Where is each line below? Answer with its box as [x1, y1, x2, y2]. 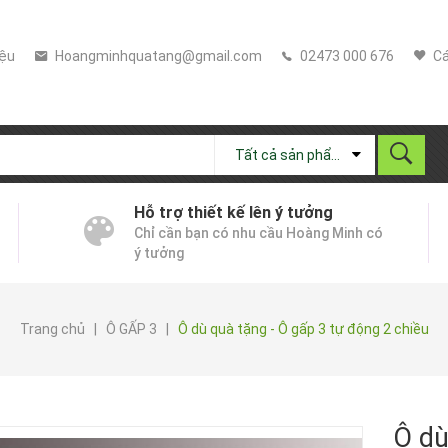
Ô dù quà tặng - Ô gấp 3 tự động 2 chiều [177, 320, 429, 337]
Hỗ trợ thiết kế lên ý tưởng [134, 202, 333, 222]
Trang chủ [19, 320, 85, 337]
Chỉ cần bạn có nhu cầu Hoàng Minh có [134, 224, 383, 241]
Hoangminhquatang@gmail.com [51, 48, 262, 64]
